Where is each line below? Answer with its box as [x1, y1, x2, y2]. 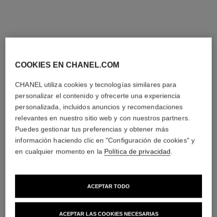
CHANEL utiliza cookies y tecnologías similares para [15, 80, 177, 88]
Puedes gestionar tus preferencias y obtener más [15, 125, 169, 133]
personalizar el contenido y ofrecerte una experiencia [15, 92, 181, 99]
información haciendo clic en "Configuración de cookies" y [15, 136, 195, 144]
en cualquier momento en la [15, 147, 104, 155]
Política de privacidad [104, 147, 171, 155]
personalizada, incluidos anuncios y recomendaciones [15, 103, 183, 110]
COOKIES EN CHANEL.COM [15, 61, 120, 69]
